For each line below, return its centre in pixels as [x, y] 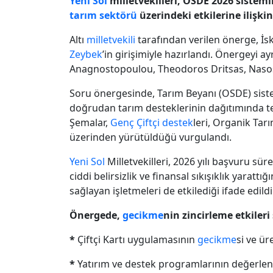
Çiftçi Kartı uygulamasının [137, 239]
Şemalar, [90, 122]
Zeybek [86, 54]
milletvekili [111, 39]
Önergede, [96, 215]
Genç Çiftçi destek [152, 122]
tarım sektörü [103, 15]
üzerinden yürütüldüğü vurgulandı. [151, 137]
